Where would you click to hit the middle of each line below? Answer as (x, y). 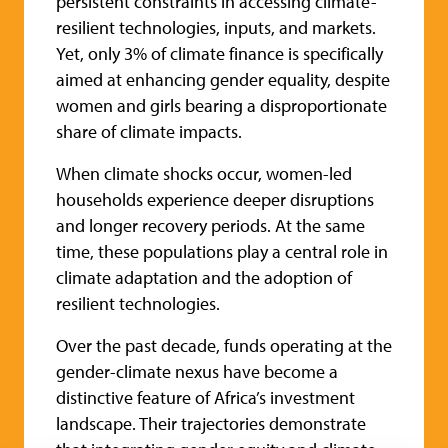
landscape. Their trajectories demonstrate (211, 424)
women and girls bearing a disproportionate (221, 106)
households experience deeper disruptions (215, 200)
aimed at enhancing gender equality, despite (223, 80)
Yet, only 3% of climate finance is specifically (219, 54)
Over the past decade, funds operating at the (224, 346)
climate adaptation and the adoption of (204, 278)
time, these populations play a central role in (222, 252)
